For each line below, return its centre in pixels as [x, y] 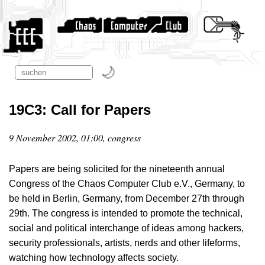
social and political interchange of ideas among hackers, [126, 228]
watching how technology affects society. [94, 258]
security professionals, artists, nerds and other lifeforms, [125, 243]
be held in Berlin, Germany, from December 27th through [127, 199]
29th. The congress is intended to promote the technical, [126, 214]
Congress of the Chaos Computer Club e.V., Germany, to [127, 184]
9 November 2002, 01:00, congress [75, 137]
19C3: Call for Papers [80, 110]
